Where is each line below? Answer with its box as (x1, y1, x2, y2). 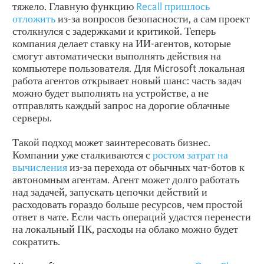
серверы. (12, 111, 52, 124)
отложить (12, 12, 55, 25)
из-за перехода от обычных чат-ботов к (67, 161, 245, 174)
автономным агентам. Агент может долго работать (12, 173, 239, 186)
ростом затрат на (153, 148, 228, 161)
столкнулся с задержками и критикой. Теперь (12, 25, 216, 38)
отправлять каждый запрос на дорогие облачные (12, 99, 230, 112)
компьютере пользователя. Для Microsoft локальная (12, 62, 245, 75)
